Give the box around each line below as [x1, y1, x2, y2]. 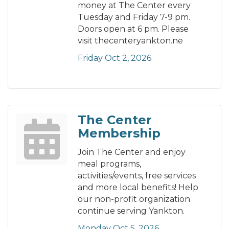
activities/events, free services [78, 171, 196, 181]
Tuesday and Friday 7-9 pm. [78, 12, 190, 22]
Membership [78, 126, 161, 141]
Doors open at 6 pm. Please [78, 24, 189, 34]
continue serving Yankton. [78, 206, 185, 216]
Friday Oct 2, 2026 [78, 53, 151, 63]
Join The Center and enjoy [78, 147, 186, 157]
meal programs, [78, 159, 141, 169]
